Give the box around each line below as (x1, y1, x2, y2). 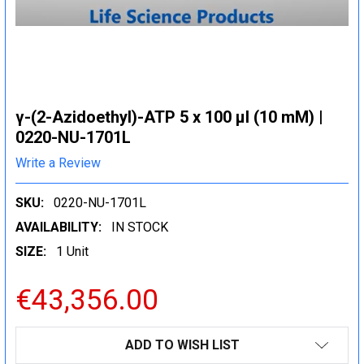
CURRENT (15, 327, 75, 344)
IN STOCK (111, 219, 168, 235)
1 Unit (56, 243, 89, 259)
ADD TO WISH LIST (124, 336, 240, 353)
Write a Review (15, 154, 101, 171)
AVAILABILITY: (15, 219, 102, 235)
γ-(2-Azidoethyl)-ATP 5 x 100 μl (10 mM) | (15, 107, 323, 127)
